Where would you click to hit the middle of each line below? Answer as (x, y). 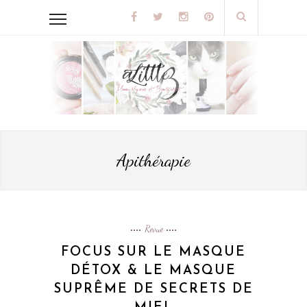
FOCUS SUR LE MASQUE (153, 253)
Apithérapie (153, 160)
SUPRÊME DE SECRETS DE (153, 290)
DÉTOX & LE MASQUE (153, 271)
